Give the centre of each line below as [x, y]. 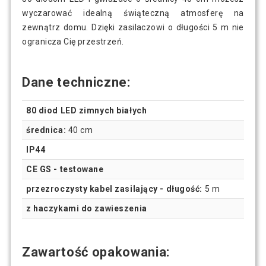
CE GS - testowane [65, 169]
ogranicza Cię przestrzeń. [73, 41]
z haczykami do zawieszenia [87, 208]
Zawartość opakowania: [96, 252]
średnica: [46, 130]
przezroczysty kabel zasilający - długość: [115, 189]
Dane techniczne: [76, 82]
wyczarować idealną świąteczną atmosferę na [133, 13]
